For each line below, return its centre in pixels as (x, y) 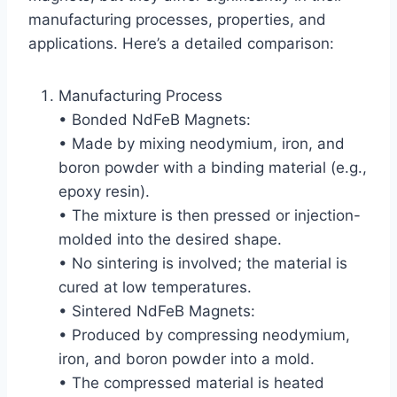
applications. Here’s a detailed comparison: (181, 43)
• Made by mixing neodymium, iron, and (202, 143)
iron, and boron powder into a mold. (187, 358)
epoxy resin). (104, 191)
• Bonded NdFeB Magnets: (155, 119)
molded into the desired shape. (170, 239)
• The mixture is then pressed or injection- (210, 215)
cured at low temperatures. (155, 287)
